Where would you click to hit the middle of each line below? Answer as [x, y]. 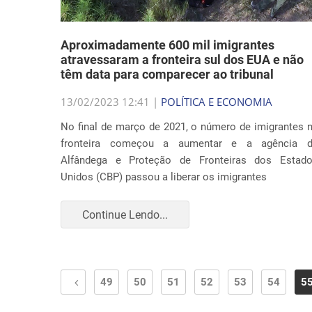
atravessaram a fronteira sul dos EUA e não [182, 60]
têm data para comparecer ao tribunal [167, 74]
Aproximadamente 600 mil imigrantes [167, 45]
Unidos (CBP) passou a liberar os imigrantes [164, 177]
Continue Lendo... [125, 214]
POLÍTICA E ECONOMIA [217, 102]
